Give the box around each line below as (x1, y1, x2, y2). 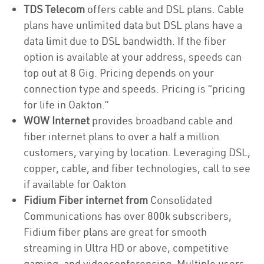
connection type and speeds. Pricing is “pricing (24, 82, 245, 95)
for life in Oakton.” (24, 98, 111, 111)
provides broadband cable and (90, 114, 233, 127)
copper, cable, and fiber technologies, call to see (24, 161, 250, 175)
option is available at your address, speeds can (24, 50, 242, 64)
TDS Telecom (24, 2, 85, 16)
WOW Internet (24, 114, 90, 127)
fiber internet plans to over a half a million (24, 130, 219, 143)
